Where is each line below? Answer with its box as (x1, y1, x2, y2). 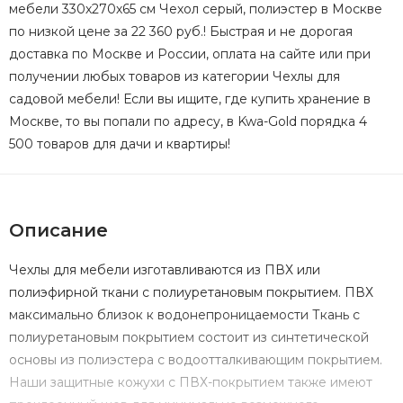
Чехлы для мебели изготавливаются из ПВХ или (9, 262, 320, 279)
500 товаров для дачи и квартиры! (9, 136, 230, 153)
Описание (9, 219, 108, 242)
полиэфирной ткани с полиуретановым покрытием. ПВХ (9, 284, 373, 301)
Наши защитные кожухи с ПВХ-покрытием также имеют (9, 374, 372, 391)
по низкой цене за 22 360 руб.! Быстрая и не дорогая (9, 23, 353, 40)
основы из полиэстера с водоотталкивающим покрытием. (9, 352, 382, 369)
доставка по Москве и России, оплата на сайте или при (9, 46, 371, 63)
